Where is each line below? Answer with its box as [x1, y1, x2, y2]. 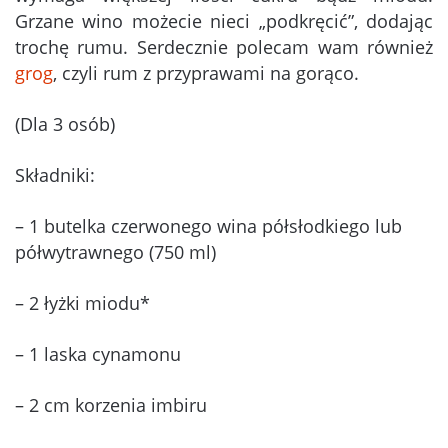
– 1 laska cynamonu [15, 341, 181, 366]
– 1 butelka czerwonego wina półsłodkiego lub [15, 213, 402, 238]
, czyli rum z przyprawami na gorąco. [53, 60, 359, 85]
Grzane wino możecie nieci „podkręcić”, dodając [15, 8, 433, 33]
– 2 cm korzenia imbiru [15, 392, 207, 417]
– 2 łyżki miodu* [15, 290, 150, 315]
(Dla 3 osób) [15, 111, 115, 136]
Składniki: [15, 162, 95, 187]
